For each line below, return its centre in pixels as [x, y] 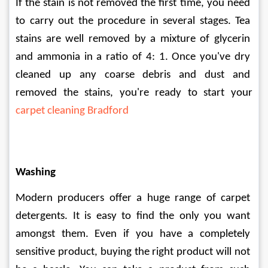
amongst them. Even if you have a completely [134, 234]
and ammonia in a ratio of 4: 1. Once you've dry [134, 57]
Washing [36, 172]
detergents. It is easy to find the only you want [134, 216]
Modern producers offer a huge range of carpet [134, 198]
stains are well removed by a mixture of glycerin [134, 39]
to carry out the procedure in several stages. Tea [134, 21]
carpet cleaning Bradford [72, 111]
